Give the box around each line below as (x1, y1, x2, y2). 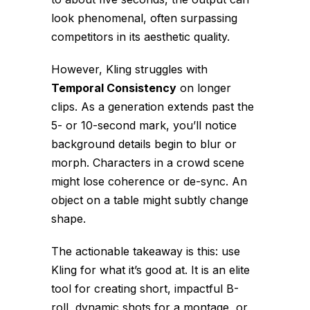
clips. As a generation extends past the (51, 100, 254, 114)
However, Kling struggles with (51, 62, 208, 77)
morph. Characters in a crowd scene (51, 156, 244, 170)
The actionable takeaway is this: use (51, 244, 240, 259)
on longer (176, 81, 231, 95)
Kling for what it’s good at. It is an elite (51, 263, 250, 277)
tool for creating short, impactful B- (51, 282, 239, 296)
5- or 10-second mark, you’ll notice (51, 118, 237, 133)
